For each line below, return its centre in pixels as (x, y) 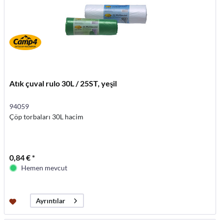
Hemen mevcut (44, 168)
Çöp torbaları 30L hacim (47, 117)
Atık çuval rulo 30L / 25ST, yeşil (63, 83)
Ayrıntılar (51, 201)
